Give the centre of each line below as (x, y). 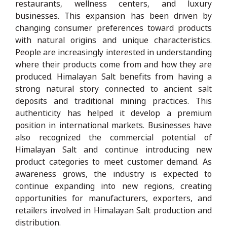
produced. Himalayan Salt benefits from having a (113, 76)
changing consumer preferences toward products (113, 28)
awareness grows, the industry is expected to (113, 174)
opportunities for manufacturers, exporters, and (113, 198)
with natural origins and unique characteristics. (113, 40)
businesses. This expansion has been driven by (113, 15)
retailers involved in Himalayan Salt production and (113, 210)
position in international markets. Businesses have (113, 125)
